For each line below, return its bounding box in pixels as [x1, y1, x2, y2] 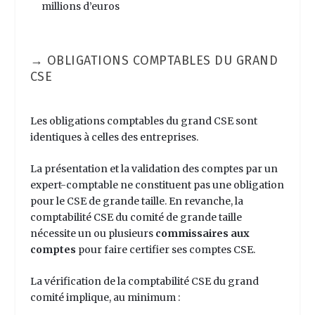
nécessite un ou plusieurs [30, 227, 155, 240]
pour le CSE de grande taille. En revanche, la [30, 195, 243, 208]
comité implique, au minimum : [30, 291, 182, 304]
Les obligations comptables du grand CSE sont [30, 114, 257, 127]
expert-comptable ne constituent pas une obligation [30, 179, 284, 192]
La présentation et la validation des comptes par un [30, 162, 278, 176]
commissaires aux [155, 227, 250, 240]
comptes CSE [188, 243, 253, 257]
